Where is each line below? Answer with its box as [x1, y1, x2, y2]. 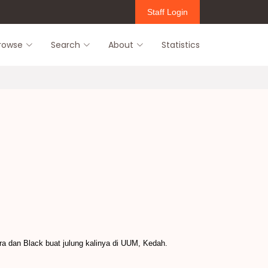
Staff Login [147, 7, 188, 17]
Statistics [162, 38, 200, 51]
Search [51, 38, 80, 51]
